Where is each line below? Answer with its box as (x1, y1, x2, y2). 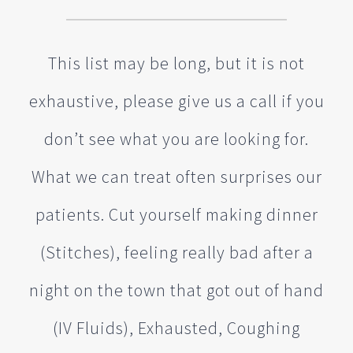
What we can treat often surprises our (31, 165, 322, 188)
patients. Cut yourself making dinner (35, 203, 318, 225)
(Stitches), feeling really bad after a (39, 241, 314, 263)
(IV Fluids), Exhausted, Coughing (53, 317, 300, 339)
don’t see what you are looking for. (44, 128, 309, 150)
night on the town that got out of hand (29, 279, 324, 301)
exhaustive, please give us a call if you (28, 90, 325, 112)
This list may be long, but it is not (48, 52, 305, 74)
